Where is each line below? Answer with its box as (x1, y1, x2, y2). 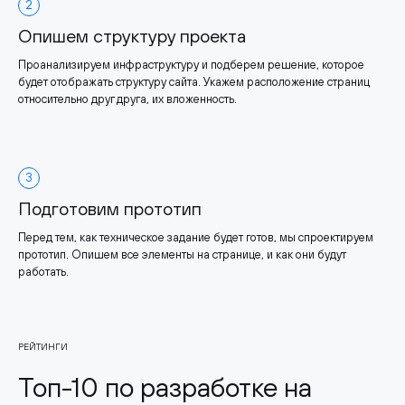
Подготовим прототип (18, 198, 202, 220)
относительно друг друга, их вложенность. (18, 92, 237, 107)
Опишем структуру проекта (18, 25, 246, 47)
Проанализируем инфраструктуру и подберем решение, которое (18, 58, 364, 72)
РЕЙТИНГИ (18, 342, 68, 353)
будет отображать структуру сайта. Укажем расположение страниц (18, 75, 370, 89)
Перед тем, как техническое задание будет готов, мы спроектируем (18, 231, 373, 245)
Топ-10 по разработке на (18, 372, 312, 403)
